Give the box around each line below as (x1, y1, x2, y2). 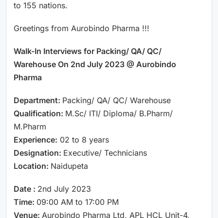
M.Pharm (14, 121, 46, 131)
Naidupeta (51, 161, 88, 171)
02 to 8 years (57, 134, 109, 145)
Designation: (14, 147, 63, 158)
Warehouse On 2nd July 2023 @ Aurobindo (14, 59, 176, 69)
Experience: (14, 134, 57, 145)
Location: (14, 161, 51, 171)
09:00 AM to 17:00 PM (36, 197, 119, 207)
